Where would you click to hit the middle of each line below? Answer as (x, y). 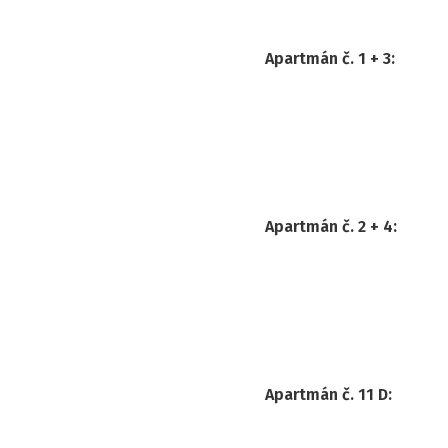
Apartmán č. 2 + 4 (329, 226)
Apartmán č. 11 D (326, 394)
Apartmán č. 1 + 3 (328, 58)
